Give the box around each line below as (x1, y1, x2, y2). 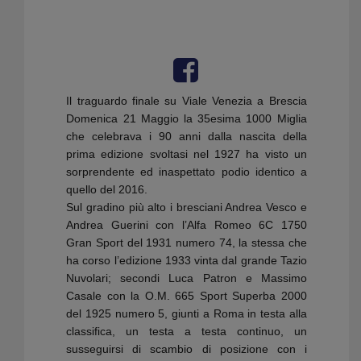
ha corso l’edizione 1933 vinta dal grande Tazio (66, 254, 307, 268)
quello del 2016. (66, 183, 148, 197)
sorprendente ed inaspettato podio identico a (66, 165, 307, 179)
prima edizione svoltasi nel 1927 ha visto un (66, 147, 307, 161)
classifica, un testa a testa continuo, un (66, 325, 307, 338)
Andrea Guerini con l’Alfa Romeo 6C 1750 (66, 218, 307, 232)
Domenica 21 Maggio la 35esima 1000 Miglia (66, 112, 307, 126)
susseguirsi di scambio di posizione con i (66, 342, 307, 356)
